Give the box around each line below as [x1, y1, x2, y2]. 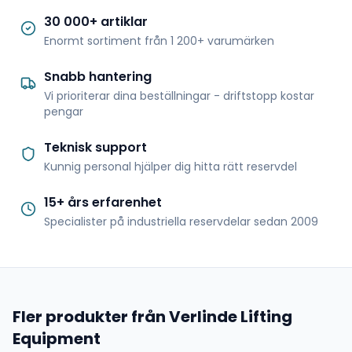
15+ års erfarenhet [44, 193, 162, 211]
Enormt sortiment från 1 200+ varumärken [44, 33, 274, 49]
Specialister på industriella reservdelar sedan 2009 [44, 214, 318, 229]
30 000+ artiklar [44, 13, 148, 31]
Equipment [13, 328, 101, 350]
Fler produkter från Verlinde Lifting [13, 306, 292, 328]
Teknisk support [44, 138, 147, 156]
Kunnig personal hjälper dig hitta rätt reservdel [44, 159, 297, 174]
